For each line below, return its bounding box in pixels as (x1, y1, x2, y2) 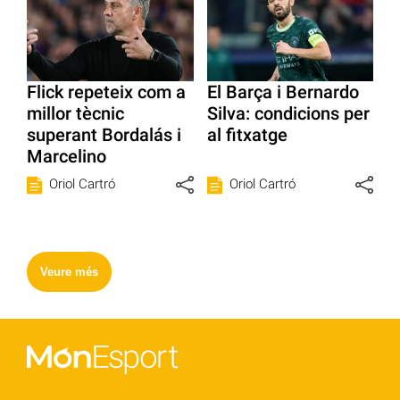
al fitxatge (206, 123, 287, 146)
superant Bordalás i (27, 123, 181, 146)
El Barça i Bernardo (206, 80, 359, 103)
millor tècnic (27, 102, 124, 124)
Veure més (40, 264, 98, 279)
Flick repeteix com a (27, 80, 186, 103)
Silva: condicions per (206, 102, 370, 124)
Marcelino (27, 145, 106, 167)
